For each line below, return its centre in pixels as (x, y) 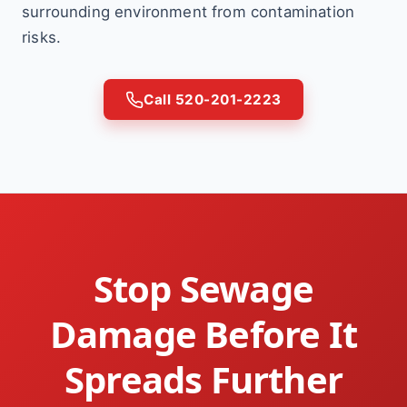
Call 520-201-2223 (213, 99)
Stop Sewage (203, 288)
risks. (42, 37)
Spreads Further (203, 379)
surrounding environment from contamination (189, 12)
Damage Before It (203, 334)
